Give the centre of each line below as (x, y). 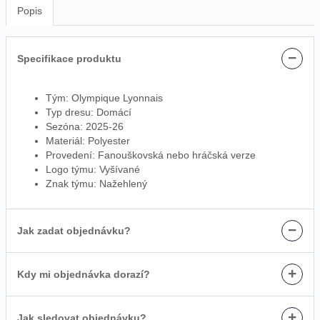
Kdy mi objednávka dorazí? (84, 275)
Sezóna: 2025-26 (85, 127)
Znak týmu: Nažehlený (96, 184)
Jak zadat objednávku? (74, 231)
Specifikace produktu (69, 59)
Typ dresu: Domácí (89, 112)
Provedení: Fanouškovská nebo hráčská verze (151, 155)
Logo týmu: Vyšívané (93, 170)
